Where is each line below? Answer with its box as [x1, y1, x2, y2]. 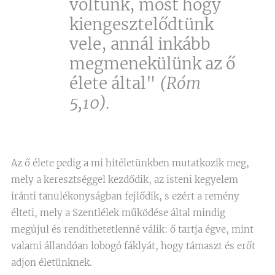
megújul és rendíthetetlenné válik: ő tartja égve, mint [11, 223, 254, 235]
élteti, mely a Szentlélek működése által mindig [11, 207, 225, 219]
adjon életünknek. [11, 257, 92, 268]
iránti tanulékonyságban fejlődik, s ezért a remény [11, 190, 239, 202]
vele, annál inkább [69, 34, 211, 54]
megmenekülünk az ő [69, 53, 235, 74]
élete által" [69, 73, 160, 93]
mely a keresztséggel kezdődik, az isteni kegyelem [11, 174, 238, 185]
